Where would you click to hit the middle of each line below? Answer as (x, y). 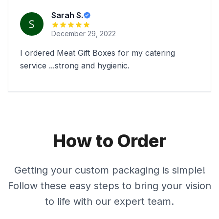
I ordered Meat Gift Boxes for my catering (98, 53)
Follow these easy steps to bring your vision (109, 186)
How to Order (109, 141)
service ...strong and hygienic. (75, 66)
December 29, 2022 (84, 33)
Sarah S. (67, 15)
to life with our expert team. (109, 201)
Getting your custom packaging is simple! (109, 170)
